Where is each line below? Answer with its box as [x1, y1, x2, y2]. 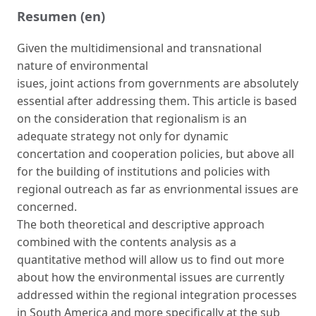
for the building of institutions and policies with [17, 163, 270, 179]
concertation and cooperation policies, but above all [17, 145, 294, 162]
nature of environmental [17, 57, 148, 73]
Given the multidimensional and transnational [17, 39, 262, 56]
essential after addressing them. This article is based [17, 92, 297, 109]
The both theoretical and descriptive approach [17, 216, 265, 232]
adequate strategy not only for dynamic [17, 128, 229, 144]
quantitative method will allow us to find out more [17, 251, 284, 267]
